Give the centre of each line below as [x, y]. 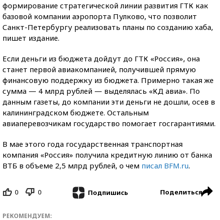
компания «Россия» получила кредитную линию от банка [107, 155]
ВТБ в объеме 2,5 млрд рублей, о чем [72, 165]
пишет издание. [31, 38]
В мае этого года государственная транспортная [93, 144]
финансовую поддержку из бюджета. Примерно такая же [108, 80]
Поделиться [181, 192]
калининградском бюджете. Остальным [76, 112]
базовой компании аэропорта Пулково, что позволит [100, 16]
